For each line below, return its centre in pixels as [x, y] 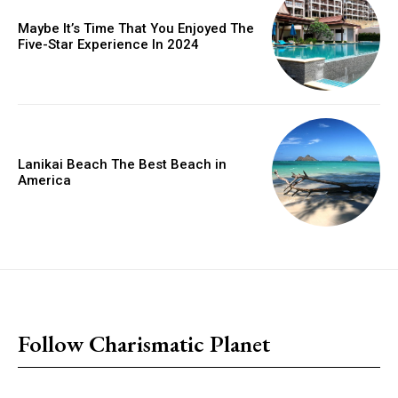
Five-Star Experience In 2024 [108, 44]
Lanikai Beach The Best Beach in [122, 165]
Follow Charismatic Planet [144, 344]
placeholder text [72, 310]
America [44, 181]
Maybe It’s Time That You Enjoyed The [136, 28]
